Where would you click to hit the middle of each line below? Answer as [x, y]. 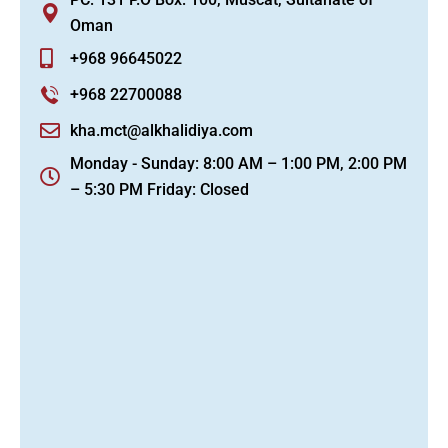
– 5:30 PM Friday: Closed [159, 189]
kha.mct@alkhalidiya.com [161, 130]
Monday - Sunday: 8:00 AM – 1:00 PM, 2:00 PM [238, 163]
